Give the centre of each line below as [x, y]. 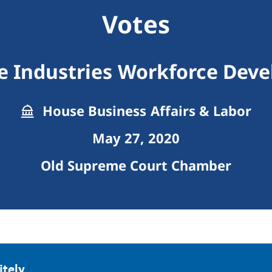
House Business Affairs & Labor [145, 111]
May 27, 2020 [136, 138]
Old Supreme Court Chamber [136, 165]
